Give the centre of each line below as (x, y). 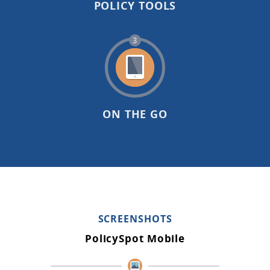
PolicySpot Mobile (135, 238)
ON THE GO (135, 114)
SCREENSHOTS (135, 218)
